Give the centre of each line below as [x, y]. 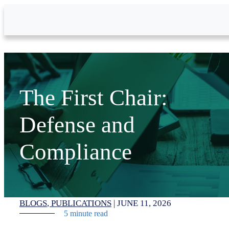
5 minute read [86, 213]
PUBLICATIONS [81, 203]
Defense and [77, 125]
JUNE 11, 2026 [144, 203]
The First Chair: [94, 98]
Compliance [76, 152]
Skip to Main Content [38, 8]
